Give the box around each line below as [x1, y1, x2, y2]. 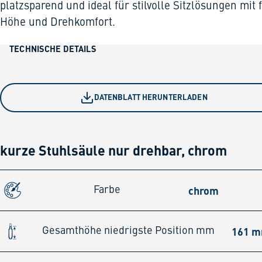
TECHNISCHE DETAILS [9, 43, 96, 54]
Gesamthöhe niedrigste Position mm [42, 226, 215, 237]
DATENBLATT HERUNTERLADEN [94, 92, 208, 102]
